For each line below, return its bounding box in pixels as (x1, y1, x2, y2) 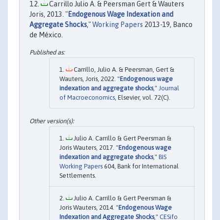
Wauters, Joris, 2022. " (59, 75, 120, 83)
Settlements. (59, 171, 96, 179)
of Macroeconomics (59, 94, 115, 102)
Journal (159, 84, 179, 92)
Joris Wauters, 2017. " (59, 143, 118, 151)
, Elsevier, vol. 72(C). (115, 94, 170, 102)
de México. (29, 30, 63, 39)
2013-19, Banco (143, 20, 192, 28)
